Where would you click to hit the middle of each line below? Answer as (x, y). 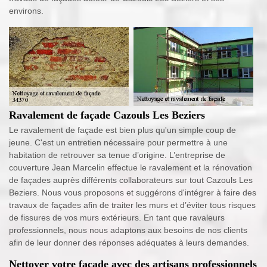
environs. (26, 11)
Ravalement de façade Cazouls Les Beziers (107, 115)
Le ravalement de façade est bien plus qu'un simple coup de (122, 130)
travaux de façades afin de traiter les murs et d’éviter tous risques (132, 205)
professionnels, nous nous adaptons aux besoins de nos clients (128, 230)
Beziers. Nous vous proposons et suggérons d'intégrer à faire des (133, 193)
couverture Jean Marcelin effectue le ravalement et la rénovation (131, 168)
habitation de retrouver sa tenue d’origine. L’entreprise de (117, 155)
